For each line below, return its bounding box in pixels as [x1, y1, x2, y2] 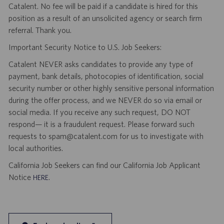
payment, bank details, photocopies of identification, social [8, 71, 203, 81]
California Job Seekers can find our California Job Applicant [8, 160, 200, 170]
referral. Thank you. [8, 25, 71, 35]
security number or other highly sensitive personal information [8, 83, 214, 93]
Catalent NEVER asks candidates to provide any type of [8, 59, 193, 69]
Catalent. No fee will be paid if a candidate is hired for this [8, 1, 198, 11]
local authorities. [8, 143, 63, 153]
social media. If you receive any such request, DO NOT [8, 107, 190, 117]
